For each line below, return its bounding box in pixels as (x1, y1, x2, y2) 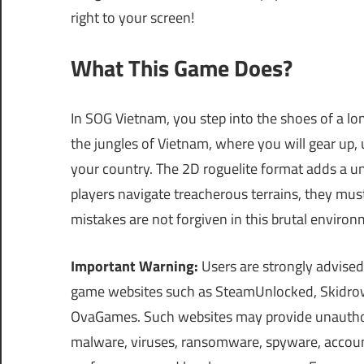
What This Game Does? (71, 50, 292, 86)
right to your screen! (71, 6, 194, 29)
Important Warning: (71, 255, 198, 278)
